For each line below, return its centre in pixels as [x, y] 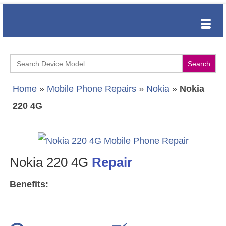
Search [25, 59]
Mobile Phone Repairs [92, 89]
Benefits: [29, 184]
